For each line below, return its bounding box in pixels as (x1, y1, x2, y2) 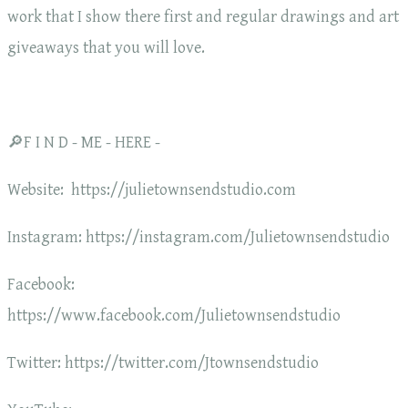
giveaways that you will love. (7, 38, 205, 58)
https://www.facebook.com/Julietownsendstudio (7, 306, 341, 326)
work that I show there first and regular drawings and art (7, 7, 399, 27)
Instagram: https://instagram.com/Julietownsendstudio (7, 228, 390, 248)
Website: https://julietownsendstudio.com (7, 180, 296, 200)
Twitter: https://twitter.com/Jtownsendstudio (7, 353, 319, 373)
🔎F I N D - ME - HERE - (7, 133, 160, 153)
